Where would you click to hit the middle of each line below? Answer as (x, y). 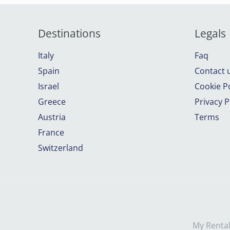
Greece (52, 102)
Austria (52, 117)
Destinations (69, 34)
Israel (49, 87)
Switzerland (61, 148)
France (51, 133)
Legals (210, 34)
